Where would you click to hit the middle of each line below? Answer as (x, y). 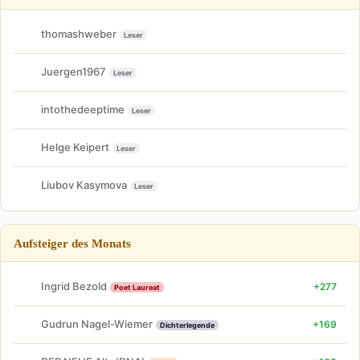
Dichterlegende (187, 325)
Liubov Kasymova (84, 185)
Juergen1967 (74, 72)
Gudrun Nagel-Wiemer (97, 324)
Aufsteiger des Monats (72, 243)
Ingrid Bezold (74, 286)
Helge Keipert (75, 147)
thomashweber (79, 34)
